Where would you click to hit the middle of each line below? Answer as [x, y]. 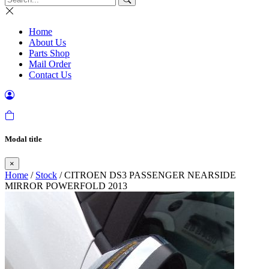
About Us [47, 42]
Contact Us [50, 75]
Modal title [23, 139]
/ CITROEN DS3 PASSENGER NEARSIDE [147, 175]
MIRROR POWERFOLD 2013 [66, 186]
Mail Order [50, 64]
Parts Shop [49, 53]
